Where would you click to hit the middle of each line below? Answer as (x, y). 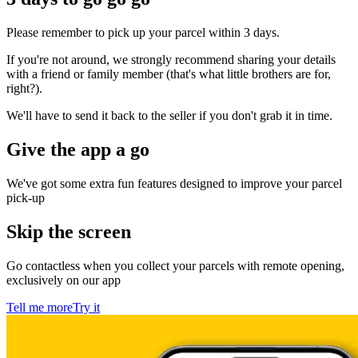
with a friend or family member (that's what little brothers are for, (169, 74)
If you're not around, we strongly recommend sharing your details (171, 60)
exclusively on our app (64, 280)
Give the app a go (78, 149)
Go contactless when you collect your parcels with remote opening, (175, 265)
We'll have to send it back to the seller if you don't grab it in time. (169, 116)
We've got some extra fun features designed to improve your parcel (174, 183)
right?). (24, 89)
